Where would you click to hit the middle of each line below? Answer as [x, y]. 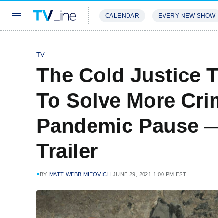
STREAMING [119, 45]
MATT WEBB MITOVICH [80, 174]
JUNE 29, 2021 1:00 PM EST [150, 174]
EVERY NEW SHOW [187, 16]
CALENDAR [122, 16]
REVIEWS [167, 45]
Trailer [67, 151]
